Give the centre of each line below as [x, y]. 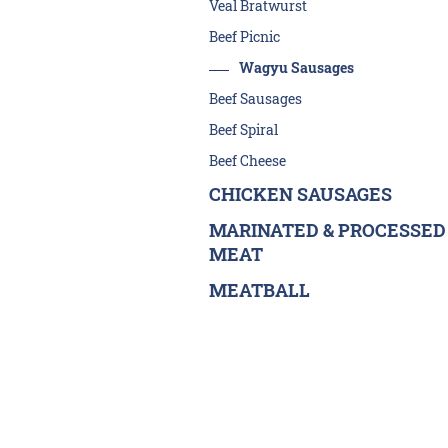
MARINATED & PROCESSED [327, 230]
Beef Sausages [255, 98]
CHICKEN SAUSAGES [300, 194]
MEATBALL [259, 290]
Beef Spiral [243, 129]
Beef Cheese [247, 160]
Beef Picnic [244, 36]
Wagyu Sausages [296, 67]
